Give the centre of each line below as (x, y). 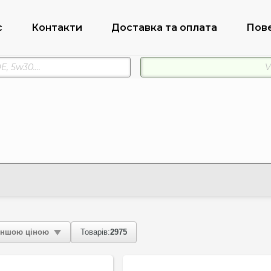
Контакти (57, 27)
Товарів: (95, 232)
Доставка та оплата (164, 27)
